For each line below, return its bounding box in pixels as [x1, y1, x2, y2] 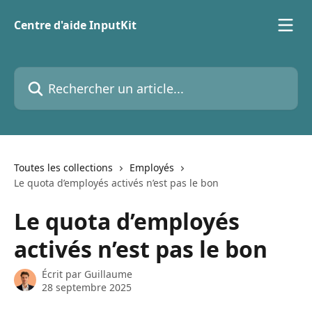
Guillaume [84, 267, 132, 281]
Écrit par [42, 267, 84, 281]
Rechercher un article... [13, 67, 134, 82]
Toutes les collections [14, 161, 113, 174]
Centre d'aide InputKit [14, 17, 136, 33]
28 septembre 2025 [42, 281, 132, 294]
